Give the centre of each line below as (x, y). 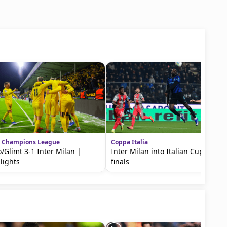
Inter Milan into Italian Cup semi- (168, 151)
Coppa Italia (129, 142)
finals (120, 161)
